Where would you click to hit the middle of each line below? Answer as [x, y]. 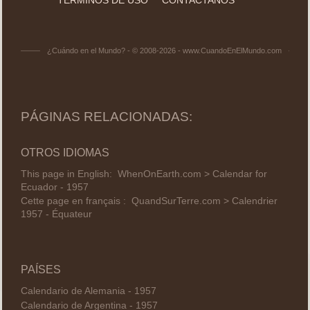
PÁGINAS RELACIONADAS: [106, 116]
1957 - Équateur [56, 215]
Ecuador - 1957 [54, 187]
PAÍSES [40, 269]
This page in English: [69, 174]
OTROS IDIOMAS [65, 152]
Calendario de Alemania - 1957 [88, 291]
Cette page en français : [76, 201]
